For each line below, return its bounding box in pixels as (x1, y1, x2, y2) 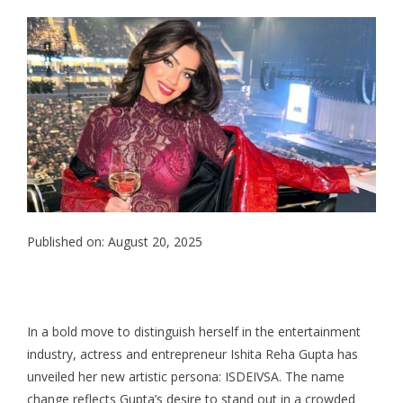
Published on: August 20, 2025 (27, 233, 202, 251)
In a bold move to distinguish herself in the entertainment (27, 323, 361, 341)
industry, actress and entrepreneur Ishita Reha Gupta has (27, 345, 358, 363)
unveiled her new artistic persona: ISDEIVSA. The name (27, 368, 345, 386)
